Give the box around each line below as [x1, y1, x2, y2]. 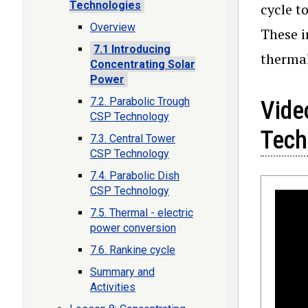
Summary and [90, 265, 155, 278]
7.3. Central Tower [90, 132, 175, 145]
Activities [90, 280, 135, 294]
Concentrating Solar [90, 58, 195, 71]
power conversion [90, 221, 176, 234]
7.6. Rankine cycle [90, 243, 175, 256]
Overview [90, 21, 135, 34]
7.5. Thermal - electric [90, 206, 193, 219]
